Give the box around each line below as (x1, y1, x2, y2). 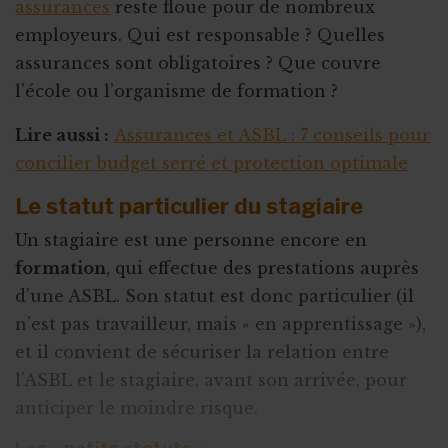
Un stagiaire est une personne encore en (15, 229, 367, 250)
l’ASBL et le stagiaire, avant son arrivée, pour (15, 369, 407, 390)
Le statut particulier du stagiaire (15, 193, 363, 220)
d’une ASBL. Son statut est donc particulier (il (15, 285, 414, 306)
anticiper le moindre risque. (15, 397, 258, 418)
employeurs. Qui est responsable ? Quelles (15, 25, 385, 46)
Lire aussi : (15, 125, 109, 146)
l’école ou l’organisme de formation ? (15, 81, 338, 102)
